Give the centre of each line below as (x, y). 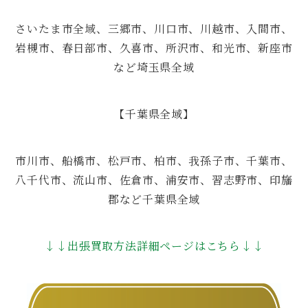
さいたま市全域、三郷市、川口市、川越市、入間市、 (154, 28)
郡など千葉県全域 (154, 199)
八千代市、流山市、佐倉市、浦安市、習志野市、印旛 (154, 179)
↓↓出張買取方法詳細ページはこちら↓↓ (154, 245)
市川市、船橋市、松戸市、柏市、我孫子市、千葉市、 (154, 160)
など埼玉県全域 (154, 67)
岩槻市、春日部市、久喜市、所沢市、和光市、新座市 (154, 47)
